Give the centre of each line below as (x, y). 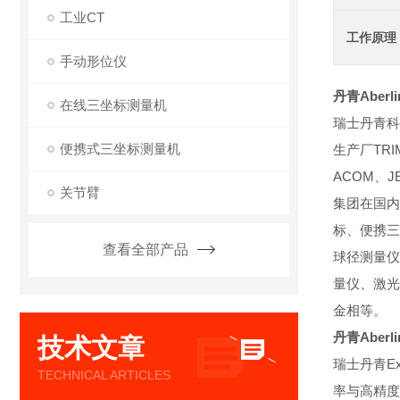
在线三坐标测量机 (113, 105)
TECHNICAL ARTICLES (104, 375)
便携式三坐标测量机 (120, 149)
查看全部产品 (146, 250)
